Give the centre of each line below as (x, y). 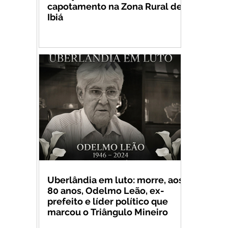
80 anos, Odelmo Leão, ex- (106, 191)
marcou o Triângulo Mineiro (108, 212)
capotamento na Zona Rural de (115, 6)
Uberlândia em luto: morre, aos (115, 180)
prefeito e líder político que (108, 201)
